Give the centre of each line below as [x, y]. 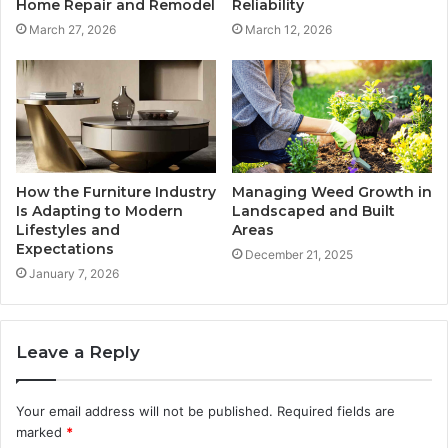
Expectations [65, 249]
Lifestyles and [68, 230]
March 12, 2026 [288, 30]
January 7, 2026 [74, 274]
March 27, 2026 [72, 30]
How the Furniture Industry [116, 192]
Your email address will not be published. [144, 411]
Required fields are [336, 411]
